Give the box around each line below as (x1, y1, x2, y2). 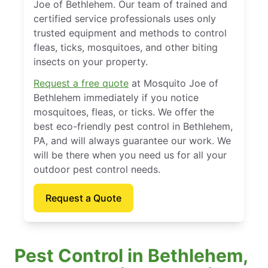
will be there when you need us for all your (33, 149, 227, 161)
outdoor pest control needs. (33, 163, 160, 175)
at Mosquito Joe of (129, 77, 218, 89)
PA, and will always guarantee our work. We (33, 135, 231, 147)
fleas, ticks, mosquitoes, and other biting (33, 41, 218, 53)
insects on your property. (33, 56, 148, 68)
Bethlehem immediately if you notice (33, 92, 199, 103)
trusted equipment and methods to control (33, 27, 227, 39)
